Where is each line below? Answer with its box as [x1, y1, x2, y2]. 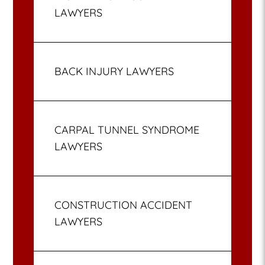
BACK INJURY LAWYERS [54, 64, 174, 79]
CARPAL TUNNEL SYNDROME [54, 123, 200, 137]
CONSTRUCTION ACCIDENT [54, 198, 193, 212]
